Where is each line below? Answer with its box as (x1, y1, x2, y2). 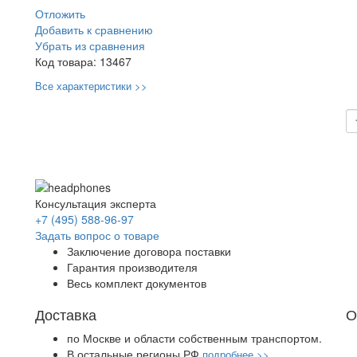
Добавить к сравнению (35, 22, 153, 38)
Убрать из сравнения (35, 37, 145, 54)
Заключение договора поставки (67, 242, 231, 259)
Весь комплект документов (67, 274, 206, 291)
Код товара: (35, 53, 100, 70)
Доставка (35, 303, 96, 324)
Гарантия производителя (67, 258, 198, 275)
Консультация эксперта (35, 194, 156, 211)
